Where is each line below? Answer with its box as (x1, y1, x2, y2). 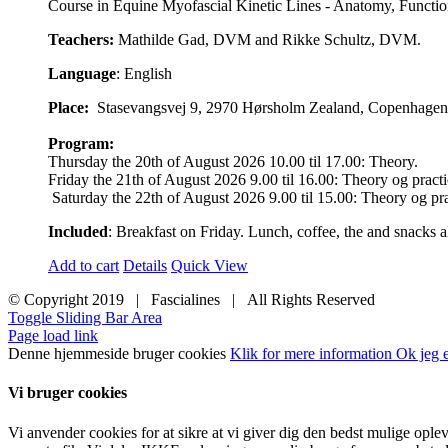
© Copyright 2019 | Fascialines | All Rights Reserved (8, 291, 383, 309)
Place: (48, 99, 89, 117)
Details (123, 257, 167, 275)
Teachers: (48, 31, 114, 49)
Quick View (171, 257, 248, 275)
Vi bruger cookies (8, 384, 127, 402)
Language (48, 65, 116, 83)
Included (48, 223, 108, 241)
